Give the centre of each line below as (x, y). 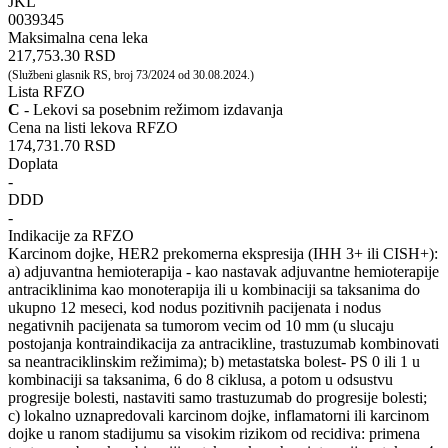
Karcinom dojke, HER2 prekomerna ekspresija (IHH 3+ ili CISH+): (223, 253)
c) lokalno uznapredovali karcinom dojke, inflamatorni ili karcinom (218, 415)
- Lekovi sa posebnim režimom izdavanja (151, 109)
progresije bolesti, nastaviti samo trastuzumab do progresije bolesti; (217, 397)
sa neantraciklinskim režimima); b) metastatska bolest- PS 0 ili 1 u (214, 361)
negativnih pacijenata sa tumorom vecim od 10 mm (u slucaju (201, 325)
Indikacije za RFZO (71, 235)
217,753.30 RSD (62, 55)
